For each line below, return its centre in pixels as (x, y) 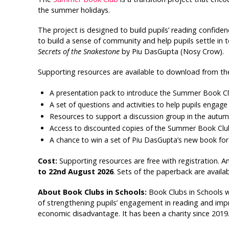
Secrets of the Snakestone (78, 52)
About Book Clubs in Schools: (93, 192)
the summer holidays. (74, 10)
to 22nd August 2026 (75, 171)
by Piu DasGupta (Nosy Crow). (171, 52)
